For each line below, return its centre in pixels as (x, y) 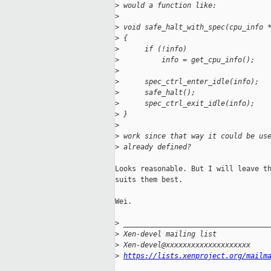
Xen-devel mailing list (168, 234)
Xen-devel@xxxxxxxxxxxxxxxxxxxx (185, 245)
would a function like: (168, 6)
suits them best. (149, 180)
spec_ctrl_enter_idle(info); (189, 82)
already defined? (155, 147)
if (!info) (153, 49)
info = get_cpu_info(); (187, 60)
